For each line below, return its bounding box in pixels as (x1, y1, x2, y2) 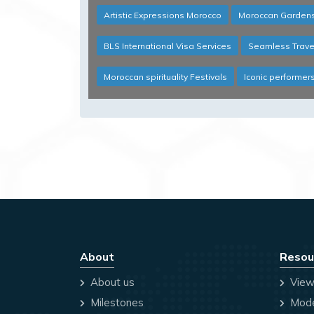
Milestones (88, 296, 144, 310)
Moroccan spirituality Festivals (104, 71, 227, 83)
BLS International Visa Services (104, 41, 231, 52)
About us (88, 275, 135, 289)
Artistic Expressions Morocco (104, 10, 221, 21)
